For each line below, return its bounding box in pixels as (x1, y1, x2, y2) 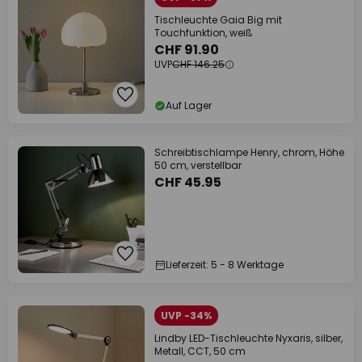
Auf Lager (166, 99, 212, 112)
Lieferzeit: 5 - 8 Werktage (166, 258, 284, 271)
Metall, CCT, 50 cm (154, 344, 246, 358)
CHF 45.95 (154, 173, 221, 192)
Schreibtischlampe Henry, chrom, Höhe (154, 145, 344, 159)
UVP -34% (161, 309, 212, 322)
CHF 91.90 (154, 40, 219, 59)
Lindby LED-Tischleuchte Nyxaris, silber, (154, 331, 343, 345)
